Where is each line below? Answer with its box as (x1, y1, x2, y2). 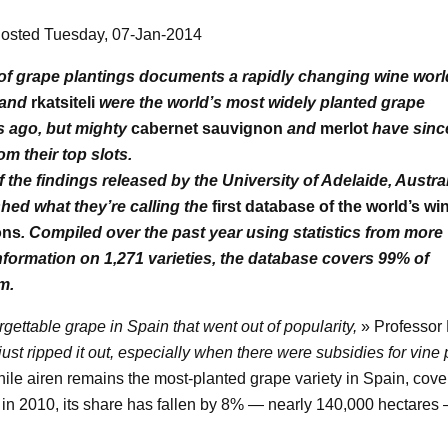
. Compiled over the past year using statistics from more (20, 224, 443, 242)
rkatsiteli (30, 94, 95, 112)
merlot (319, 120, 368, 138)
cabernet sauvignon (130, 120, 283, 138)
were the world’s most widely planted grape (94, 94, 425, 112)
